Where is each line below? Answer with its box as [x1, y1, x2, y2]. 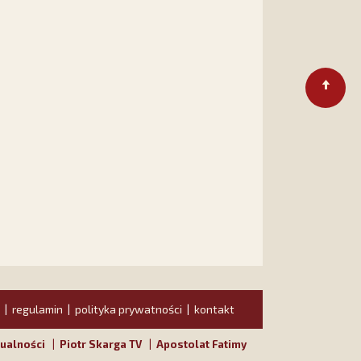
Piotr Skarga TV [60, 337, 142, 351]
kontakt [194, 301, 234, 316]
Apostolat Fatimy [156, 337, 247, 351]
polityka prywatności [75, 301, 182, 316]
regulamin [12, 301, 63, 316]
